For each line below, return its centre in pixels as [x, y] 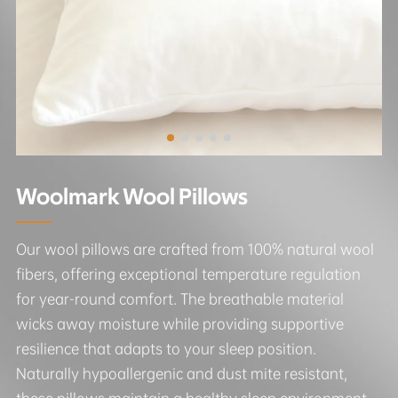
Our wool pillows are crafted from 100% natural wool [195, 249]
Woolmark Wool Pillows [131, 197]
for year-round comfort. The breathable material [179, 298]
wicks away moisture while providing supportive [179, 323]
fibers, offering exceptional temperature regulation [188, 274]
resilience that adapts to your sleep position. [166, 348]
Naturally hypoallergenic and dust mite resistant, [181, 373]
